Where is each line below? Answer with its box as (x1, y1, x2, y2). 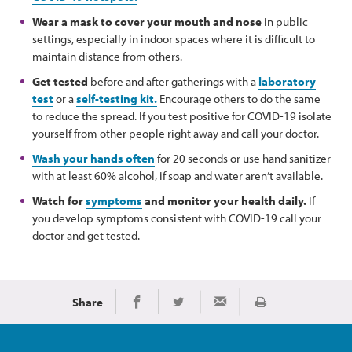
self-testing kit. (76, 91, 157, 106)
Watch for (32, 193, 86, 208)
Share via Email (219, 300, 283, 313)
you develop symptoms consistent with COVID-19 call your (32, 211, 321, 225)
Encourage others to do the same (157, 91, 321, 106)
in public (262, 14, 308, 29)
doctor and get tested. (32, 228, 142, 243)
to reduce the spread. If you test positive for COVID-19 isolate (32, 108, 332, 123)
